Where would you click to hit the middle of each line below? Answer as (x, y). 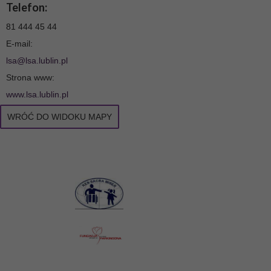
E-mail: (19, 44)
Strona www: (30, 78)
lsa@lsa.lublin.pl (37, 61)
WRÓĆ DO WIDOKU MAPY (60, 117)
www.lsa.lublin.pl (37, 95)
